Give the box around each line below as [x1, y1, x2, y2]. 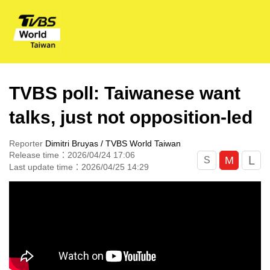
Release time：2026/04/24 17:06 [9, 150, 135, 160]
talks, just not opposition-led [9, 107, 253, 127]
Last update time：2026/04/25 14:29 [9, 162, 149, 172]
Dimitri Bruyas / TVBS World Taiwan [45, 139, 181, 148]
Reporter [9, 139, 45, 148]
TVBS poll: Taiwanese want [9, 83, 240, 103]
